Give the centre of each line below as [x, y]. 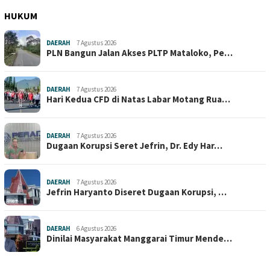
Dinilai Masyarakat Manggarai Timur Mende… [139, 239]
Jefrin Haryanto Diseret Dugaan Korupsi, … [137, 192]
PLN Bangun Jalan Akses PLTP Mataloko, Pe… [140, 53]
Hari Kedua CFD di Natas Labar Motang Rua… [138, 99]
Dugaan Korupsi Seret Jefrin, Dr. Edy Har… [134, 146]
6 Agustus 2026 [96, 229]
